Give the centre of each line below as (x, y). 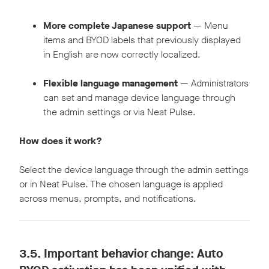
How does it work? (61, 141)
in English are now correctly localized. (122, 55)
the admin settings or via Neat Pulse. (119, 112)
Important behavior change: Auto (134, 254)
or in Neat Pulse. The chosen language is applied (121, 184)
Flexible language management (110, 83)
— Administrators (213, 83)
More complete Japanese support (117, 26)
